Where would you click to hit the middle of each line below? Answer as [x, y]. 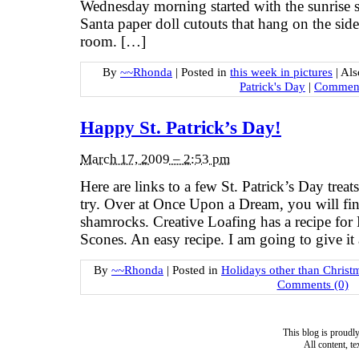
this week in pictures [281, 71]
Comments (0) [313, 284]
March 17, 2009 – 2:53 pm [155, 159]
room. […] [113, 42]
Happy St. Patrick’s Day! [181, 128]
